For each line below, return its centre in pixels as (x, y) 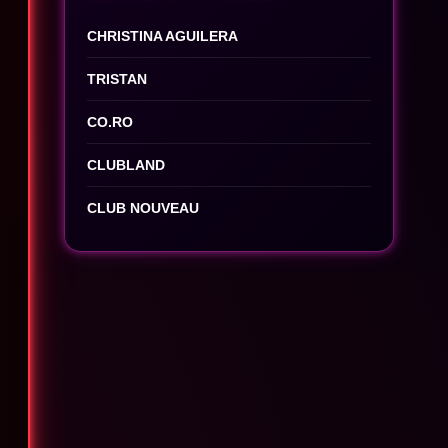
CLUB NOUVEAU (143, 208)
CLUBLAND (126, 165)
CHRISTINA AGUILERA (163, 36)
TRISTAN (117, 79)
